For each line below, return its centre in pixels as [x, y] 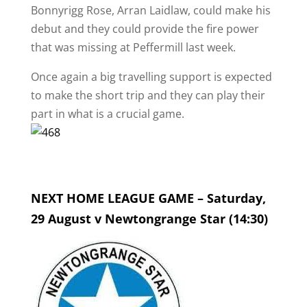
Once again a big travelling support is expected [151, 77]
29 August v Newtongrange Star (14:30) [149, 219]
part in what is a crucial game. [107, 114]
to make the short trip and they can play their [148, 95]
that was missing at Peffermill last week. [133, 47]
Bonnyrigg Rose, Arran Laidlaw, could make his [150, 10]
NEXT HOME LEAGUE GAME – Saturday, [148, 198]
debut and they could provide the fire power [145, 29]
